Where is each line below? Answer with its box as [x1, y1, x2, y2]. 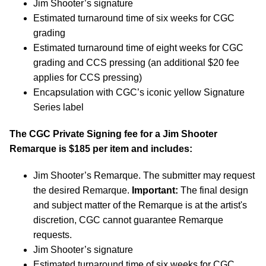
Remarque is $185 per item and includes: [9, 143, 192, 154]
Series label [33, 102, 84, 112]
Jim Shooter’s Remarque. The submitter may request [33, 170, 255, 180]
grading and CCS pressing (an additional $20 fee [33, 57, 239, 68]
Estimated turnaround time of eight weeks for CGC [33, 42, 243, 53]
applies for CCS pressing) [33, 72, 142, 83]
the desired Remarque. [33, 185, 132, 195]
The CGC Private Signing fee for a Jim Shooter [9, 128, 217, 139]
